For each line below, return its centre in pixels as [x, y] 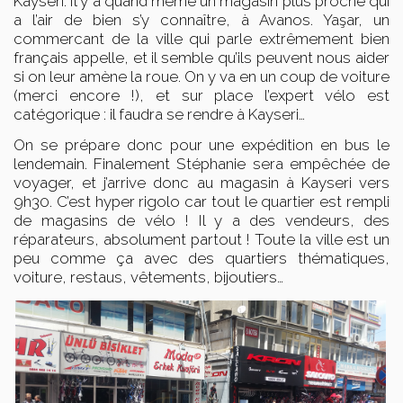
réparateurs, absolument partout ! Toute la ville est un [201, 239]
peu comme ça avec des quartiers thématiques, [201, 258]
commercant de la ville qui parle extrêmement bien [201, 38]
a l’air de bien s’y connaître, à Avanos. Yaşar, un [201, 19]
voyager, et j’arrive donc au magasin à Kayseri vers [201, 182]
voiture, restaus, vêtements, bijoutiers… [148, 277]
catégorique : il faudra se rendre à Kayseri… [159, 114]
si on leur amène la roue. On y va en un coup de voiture [201, 76]
